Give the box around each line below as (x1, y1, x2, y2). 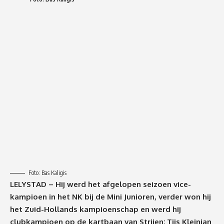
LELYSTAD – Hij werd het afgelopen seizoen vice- (10, 179, 191, 189)
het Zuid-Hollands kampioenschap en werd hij (10, 204, 181, 214)
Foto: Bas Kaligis (28, 168, 66, 176)
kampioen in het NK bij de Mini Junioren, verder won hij (10, 191, 211, 201)
